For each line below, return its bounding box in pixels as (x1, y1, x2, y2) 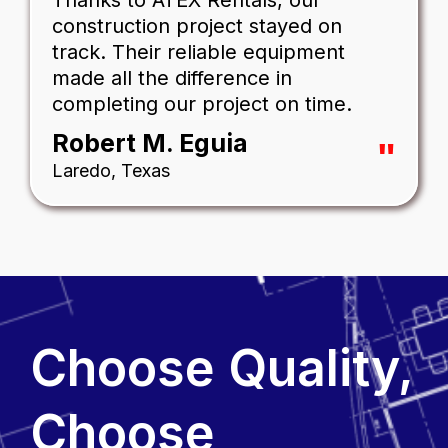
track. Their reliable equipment (52, 40, 345, 65)
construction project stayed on (52, 14, 342, 39)
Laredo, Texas (52, 160, 170, 182)
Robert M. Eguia (52, 128, 248, 159)
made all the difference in (52, 66, 292, 91)
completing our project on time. (52, 92, 352, 117)
